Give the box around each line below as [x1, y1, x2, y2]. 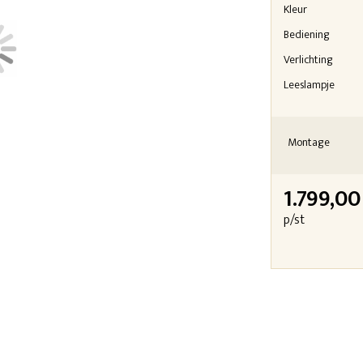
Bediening [284, 24, 330, 44]
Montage [288, 132, 330, 152]
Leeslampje [284, 75, 335, 94]
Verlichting [284, 49, 333, 69]
